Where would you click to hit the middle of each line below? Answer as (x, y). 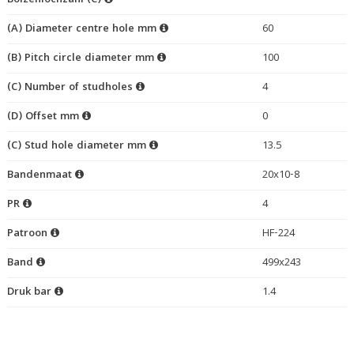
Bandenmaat (41, 176)
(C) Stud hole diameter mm (78, 147)
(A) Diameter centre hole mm (83, 30)
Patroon (28, 234)
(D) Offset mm (44, 117)
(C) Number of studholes (71, 88)
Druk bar (30, 293)
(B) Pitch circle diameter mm (82, 59)
